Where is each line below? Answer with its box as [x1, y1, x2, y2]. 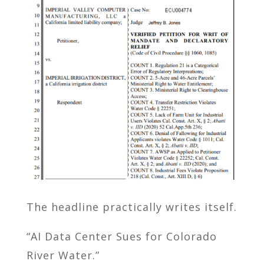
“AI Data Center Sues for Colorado [26, 229, 217, 244]
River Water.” [26, 248, 100, 263]
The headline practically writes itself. [26, 200, 237, 214]
